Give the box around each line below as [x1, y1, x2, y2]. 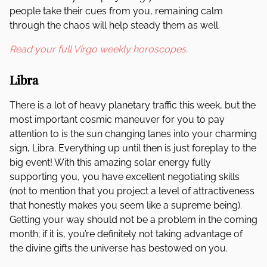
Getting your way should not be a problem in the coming [10, 214, 257, 225]
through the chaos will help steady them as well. [10, 20, 225, 31]
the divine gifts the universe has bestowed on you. [10, 243, 230, 254]
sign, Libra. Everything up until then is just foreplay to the [10, 142, 256, 154]
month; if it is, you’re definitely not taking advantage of [10, 228, 243, 240]
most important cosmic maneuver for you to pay [10, 114, 225, 125]
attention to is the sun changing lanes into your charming [10, 128, 257, 139]
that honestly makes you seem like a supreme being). [10, 200, 242, 211]
